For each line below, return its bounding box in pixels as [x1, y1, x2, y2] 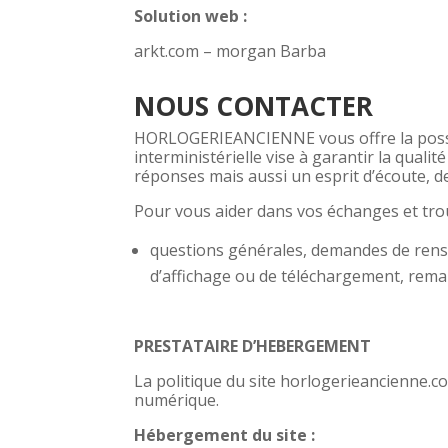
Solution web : [134, 4, 248, 27]
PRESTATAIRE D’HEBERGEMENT [134, 334, 372, 357]
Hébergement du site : [134, 423, 316, 446]
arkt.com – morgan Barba [134, 39, 327, 62]
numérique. [134, 388, 220, 411]
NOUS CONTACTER [134, 87, 374, 124]
